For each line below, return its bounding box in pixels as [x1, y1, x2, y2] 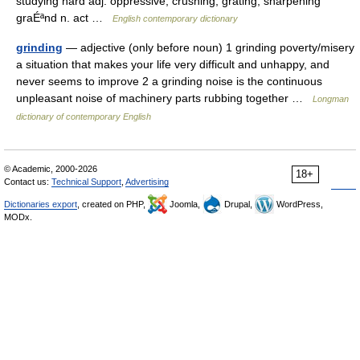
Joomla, [167, 199, 202, 209]
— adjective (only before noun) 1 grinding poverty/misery [63, 41, 354, 54]
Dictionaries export [4, 199, 77, 209]
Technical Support [51, 177, 121, 186]
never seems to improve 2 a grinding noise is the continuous [16, 75, 322, 88]
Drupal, [222, 199, 255, 209]
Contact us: [4, 177, 51, 186]
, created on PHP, [77, 199, 148, 209]
